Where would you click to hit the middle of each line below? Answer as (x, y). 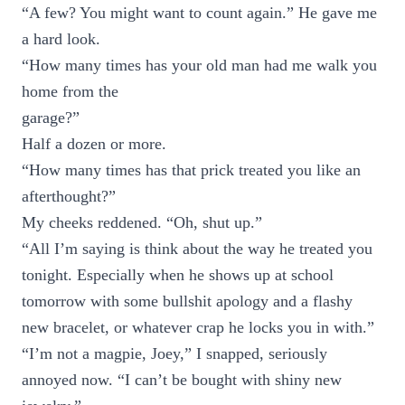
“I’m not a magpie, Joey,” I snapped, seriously (174, 353)
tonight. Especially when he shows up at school (178, 275)
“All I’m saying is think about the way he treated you (197, 249)
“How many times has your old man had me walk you (199, 65)
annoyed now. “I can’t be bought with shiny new (182, 380)
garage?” (51, 118)
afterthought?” (69, 196)
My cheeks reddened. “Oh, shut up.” (142, 222)
